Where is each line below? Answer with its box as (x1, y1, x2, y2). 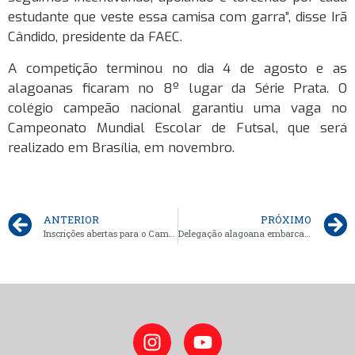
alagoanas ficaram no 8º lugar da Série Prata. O (8, 78, 347, 97)
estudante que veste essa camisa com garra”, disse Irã (8, 8, 347, 27)
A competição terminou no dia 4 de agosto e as (8, 59, 347, 78)
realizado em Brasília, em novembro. (8, 138, 235, 157)
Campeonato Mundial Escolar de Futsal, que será (8, 118, 347, 137)
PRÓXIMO (261, 213, 311, 227)
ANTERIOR (44, 213, 99, 227)
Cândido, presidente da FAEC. (8, 28, 182, 47)
